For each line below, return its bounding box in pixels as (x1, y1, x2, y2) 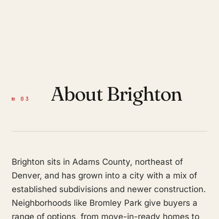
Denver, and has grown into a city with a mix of (12, 170, 197, 180)
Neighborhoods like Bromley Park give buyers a (12, 197, 197, 208)
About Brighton (51, 81, 182, 106)
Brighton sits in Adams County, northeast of (12, 156, 183, 167)
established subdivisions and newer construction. (12, 184, 206, 194)
